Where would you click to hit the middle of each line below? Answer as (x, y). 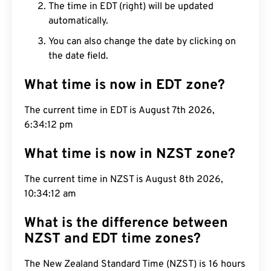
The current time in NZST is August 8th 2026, (124, 180)
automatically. (78, 21)
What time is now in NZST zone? (130, 155)
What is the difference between (126, 224)
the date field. (78, 56)
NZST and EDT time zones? (113, 239)
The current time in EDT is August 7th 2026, (119, 111)
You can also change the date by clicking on (142, 42)
